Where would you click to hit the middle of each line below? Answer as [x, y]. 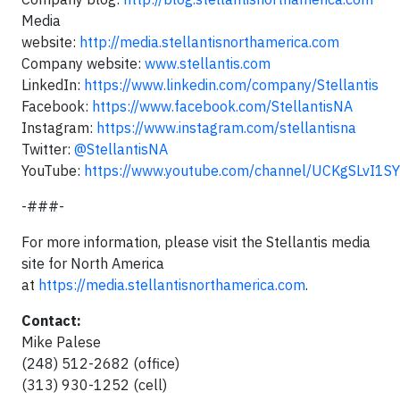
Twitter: [48, 150]
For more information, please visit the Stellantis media [196, 242]
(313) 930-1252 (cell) [94, 385]
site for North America [93, 264]
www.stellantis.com [208, 64]
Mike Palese [61, 342]
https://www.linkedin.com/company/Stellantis [231, 85]
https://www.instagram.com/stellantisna [226, 128]
